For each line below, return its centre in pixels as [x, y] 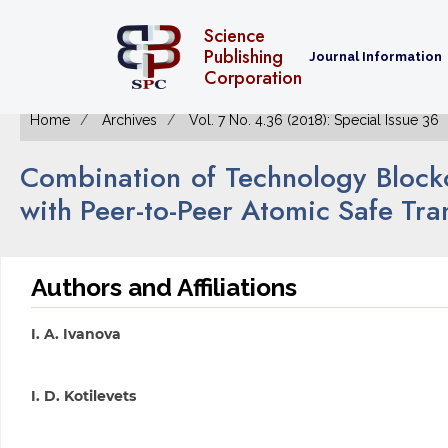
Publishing [243, 56]
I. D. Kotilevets [83, 396]
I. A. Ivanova [75, 334]
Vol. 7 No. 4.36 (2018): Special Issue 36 [314, 120]
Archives [129, 120]
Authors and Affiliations [163, 287]
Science [234, 35]
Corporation [253, 77]
